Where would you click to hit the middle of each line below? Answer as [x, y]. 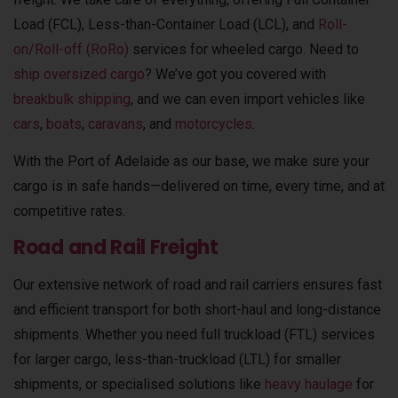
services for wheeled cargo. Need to [244, 49]
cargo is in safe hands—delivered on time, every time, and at [199, 187]
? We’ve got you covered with [235, 74]
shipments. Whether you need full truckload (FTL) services [194, 334]
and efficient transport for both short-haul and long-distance [197, 309]
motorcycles [214, 123]
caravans [115, 123]
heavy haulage [309, 384]
